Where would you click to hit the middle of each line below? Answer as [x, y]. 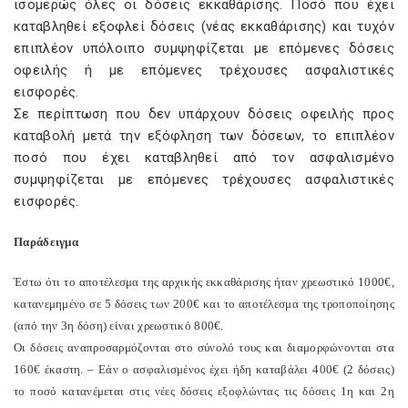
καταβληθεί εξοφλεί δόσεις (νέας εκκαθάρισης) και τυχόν [204, 26]
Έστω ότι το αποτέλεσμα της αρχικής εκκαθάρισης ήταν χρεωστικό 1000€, [204, 282]
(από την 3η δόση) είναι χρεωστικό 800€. [119, 326]
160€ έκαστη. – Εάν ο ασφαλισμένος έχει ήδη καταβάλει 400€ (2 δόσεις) [204, 369]
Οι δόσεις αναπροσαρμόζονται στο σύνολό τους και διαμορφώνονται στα [204, 347]
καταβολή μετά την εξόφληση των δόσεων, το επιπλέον [204, 136]
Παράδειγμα [46, 242]
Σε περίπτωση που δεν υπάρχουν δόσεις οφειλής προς [204, 114]
